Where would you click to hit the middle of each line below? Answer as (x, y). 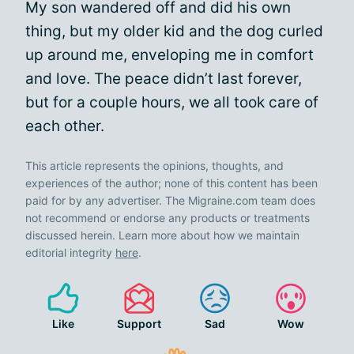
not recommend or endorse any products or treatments (168, 218)
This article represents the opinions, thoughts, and (154, 166)
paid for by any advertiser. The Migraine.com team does (170, 200)
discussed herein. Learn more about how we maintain (162, 235)
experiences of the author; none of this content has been (171, 183)
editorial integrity (70, 252)
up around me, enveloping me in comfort (169, 55)
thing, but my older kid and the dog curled (174, 31)
